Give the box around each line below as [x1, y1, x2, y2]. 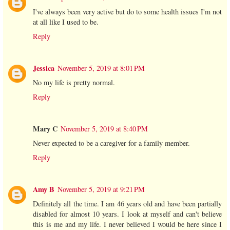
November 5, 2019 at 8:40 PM [61, 123, 148, 133]
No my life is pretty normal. [33, 77, 115, 87]
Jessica [33, 62, 54, 73]
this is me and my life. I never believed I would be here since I [33, 219, 222, 229]
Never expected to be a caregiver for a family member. [33, 138, 190, 148]
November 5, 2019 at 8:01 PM [57, 63, 145, 73]
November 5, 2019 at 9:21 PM [57, 184, 145, 194]
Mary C [33, 123, 57, 134]
